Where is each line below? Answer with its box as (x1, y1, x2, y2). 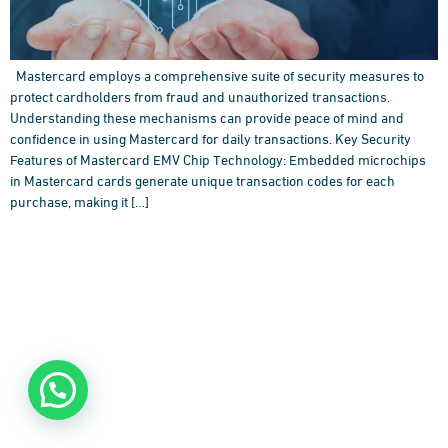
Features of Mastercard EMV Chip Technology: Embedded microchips (10, 145, 426, 171)
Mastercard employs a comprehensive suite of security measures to (10, 61, 424, 87)
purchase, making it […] (10, 187, 149, 213)
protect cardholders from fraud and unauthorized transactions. (10, 82, 390, 108)
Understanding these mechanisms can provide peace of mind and (10, 103, 404, 129)
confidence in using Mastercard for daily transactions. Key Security (10, 124, 411, 150)
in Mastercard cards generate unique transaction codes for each (10, 166, 395, 192)
